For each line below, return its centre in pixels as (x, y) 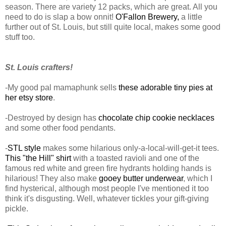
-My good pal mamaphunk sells (62, 87)
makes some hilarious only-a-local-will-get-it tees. (130, 148)
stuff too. (20, 37)
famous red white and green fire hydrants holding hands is (108, 168)
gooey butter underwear (141, 178)
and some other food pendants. (60, 128)
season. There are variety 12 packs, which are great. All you (111, 7)
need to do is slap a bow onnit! (60, 17)
